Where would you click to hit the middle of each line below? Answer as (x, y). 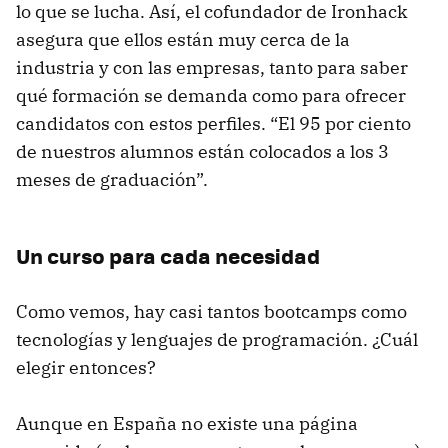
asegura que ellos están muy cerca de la (183, 39)
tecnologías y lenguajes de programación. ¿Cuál (217, 339)
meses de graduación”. (112, 179)
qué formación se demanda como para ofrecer (211, 95)
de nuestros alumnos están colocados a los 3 (202, 151)
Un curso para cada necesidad (168, 255)
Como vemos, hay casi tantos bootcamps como (211, 311)
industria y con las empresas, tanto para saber (212, 67)
